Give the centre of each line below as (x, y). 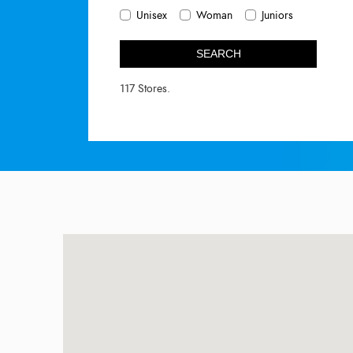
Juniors (277, 15)
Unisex (152, 15)
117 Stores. (145, 88)
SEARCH (218, 53)
